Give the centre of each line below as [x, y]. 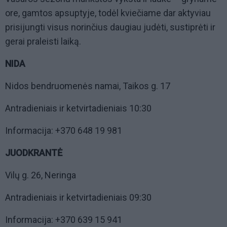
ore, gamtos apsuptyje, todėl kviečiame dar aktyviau [108, 13]
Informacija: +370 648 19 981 [64, 130]
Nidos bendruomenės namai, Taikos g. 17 [88, 86]
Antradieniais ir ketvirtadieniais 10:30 [78, 108]
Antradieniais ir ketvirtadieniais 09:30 [78, 197]
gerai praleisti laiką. [43, 41]
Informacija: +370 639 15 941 [64, 219]
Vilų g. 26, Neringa [41, 175]
